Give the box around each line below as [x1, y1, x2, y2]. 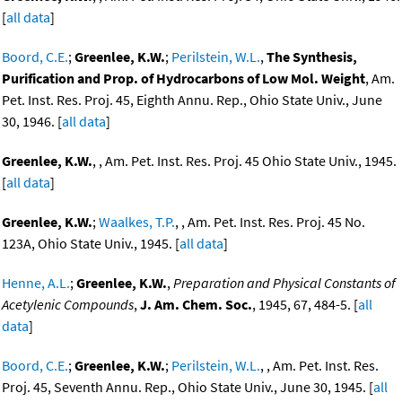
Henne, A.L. [2, 274, 70, 293]
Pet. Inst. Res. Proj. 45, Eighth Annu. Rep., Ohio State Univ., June [2, 91, 382, 109]
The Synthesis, [267, 48, 357, 66]
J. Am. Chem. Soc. [140, 295, 252, 314]
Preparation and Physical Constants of [173, 274, 396, 293]
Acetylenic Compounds [2, 295, 134, 314]
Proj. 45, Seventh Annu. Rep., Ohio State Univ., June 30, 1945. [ [2, 378, 373, 397]
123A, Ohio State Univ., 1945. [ [2, 234, 179, 253]
